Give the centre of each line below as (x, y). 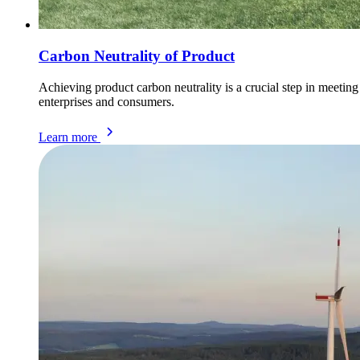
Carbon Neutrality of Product (137, 56)
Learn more (68, 137)
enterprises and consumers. (106, 101)
